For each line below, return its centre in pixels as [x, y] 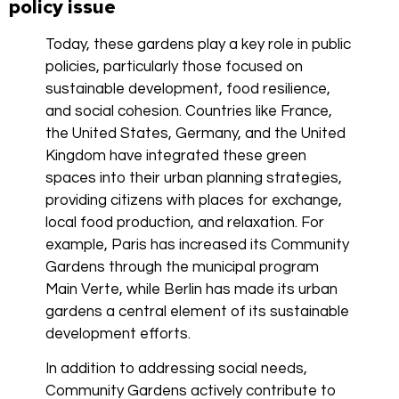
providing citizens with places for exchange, [194, 200]
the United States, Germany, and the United [195, 133]
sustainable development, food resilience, [188, 89]
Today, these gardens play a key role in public [198, 44]
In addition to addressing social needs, [176, 368]
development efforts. [118, 334]
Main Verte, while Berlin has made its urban [191, 289]
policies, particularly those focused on [174, 66]
